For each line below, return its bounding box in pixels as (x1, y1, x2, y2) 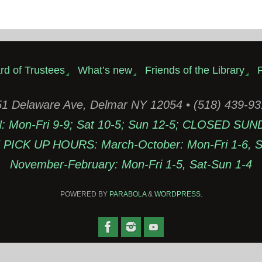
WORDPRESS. (154, 190, 202, 199)
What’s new (78, 64, 132, 77)
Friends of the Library (145, 64, 244, 77)
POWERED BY (60, 190, 109, 199)
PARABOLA (109, 190, 146, 199)
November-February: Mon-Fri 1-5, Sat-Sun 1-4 (10, 158, 252, 171)
